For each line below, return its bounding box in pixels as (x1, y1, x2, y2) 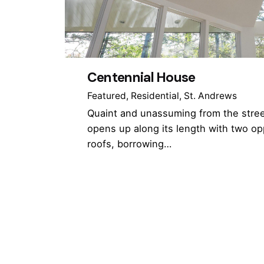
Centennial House (87, 68, 196, 86)
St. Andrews (183, 90, 237, 101)
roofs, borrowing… (87, 137, 171, 150)
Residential (130, 90, 179, 101)
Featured (87, 90, 126, 101)
